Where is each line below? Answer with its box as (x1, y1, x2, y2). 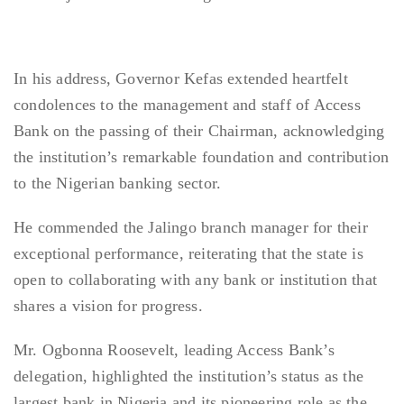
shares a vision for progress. (14, 297, 203, 316)
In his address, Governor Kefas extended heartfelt (14, 69, 348, 88)
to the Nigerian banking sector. (14, 174, 222, 193)
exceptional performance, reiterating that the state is (14, 244, 363, 263)
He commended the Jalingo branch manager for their (14, 218, 368, 237)
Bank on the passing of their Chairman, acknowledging (14, 122, 385, 141)
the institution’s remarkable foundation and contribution (14, 148, 390, 167)
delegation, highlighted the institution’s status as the (14, 367, 364, 386)
